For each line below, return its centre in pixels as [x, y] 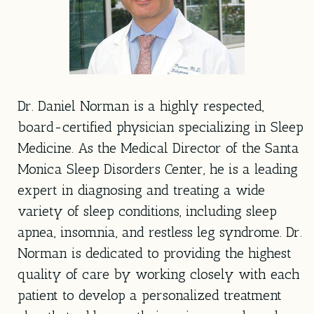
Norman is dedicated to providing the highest [155, 253]
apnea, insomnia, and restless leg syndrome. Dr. [160, 232]
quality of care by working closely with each [159, 274]
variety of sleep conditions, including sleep [147, 211]
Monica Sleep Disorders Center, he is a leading [158, 169]
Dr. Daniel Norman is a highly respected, [141, 105]
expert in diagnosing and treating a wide [141, 190]
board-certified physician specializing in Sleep [161, 127]
